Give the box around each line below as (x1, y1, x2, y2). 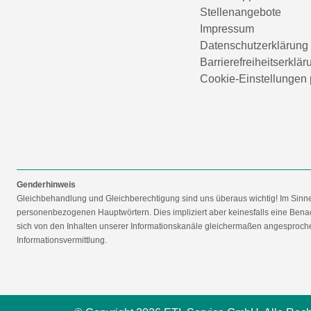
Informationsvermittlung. (17, 235, 107, 245)
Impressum (200, 22, 254, 35)
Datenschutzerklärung (200, 39, 308, 51)
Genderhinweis (17, 179, 76, 190)
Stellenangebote (200, 6, 281, 18)
